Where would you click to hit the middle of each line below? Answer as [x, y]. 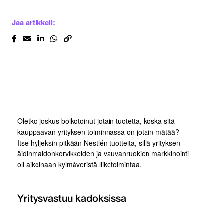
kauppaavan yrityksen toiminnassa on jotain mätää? [98, 132]
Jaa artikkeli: [34, 22]
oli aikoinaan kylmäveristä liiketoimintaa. [79, 165]
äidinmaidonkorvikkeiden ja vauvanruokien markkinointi [103, 154]
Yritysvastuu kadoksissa [72, 200]
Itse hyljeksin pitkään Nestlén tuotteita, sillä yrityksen [99, 143]
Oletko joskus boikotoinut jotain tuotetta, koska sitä [96, 121]
